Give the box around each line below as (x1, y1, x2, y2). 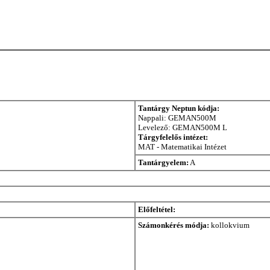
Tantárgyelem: (138, 157, 189, 167)
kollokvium (209, 220, 250, 230)
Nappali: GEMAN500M (138, 113, 216, 122)
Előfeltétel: (138, 204, 175, 214)
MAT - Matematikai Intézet (138, 142, 227, 151)
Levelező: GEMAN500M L (138, 122, 227, 132)
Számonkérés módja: (138, 220, 209, 230)
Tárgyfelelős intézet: (138, 132, 208, 142)
